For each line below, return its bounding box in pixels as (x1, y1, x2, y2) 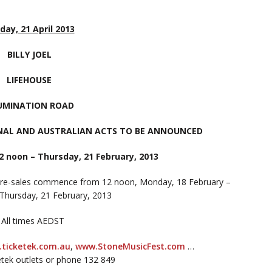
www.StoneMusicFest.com (75, 240, 185, 253)
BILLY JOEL (7, 49, 52, 61)
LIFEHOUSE (7, 74, 52, 86)
